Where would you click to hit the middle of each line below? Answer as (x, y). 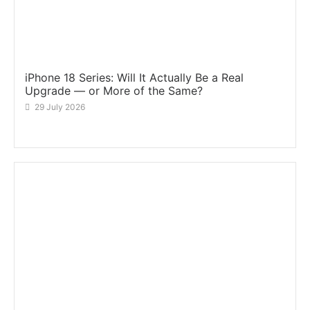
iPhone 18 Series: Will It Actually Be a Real (134, 78)
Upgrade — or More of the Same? (114, 91)
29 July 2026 (60, 107)
